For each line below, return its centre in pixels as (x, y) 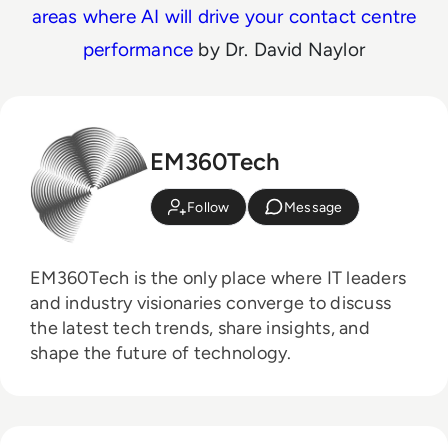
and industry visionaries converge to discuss (211, 302)
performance (138, 49)
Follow (208, 207)
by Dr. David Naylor (279, 49)
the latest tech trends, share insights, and (200, 327)
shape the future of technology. (161, 352)
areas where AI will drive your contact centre (224, 16)
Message (313, 207)
